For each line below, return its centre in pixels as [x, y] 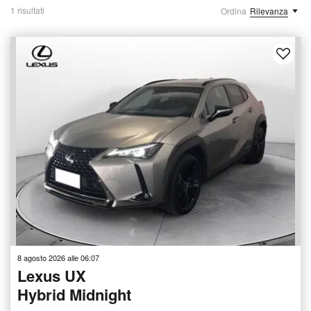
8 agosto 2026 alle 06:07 [58, 257]
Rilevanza [269, 11]
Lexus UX [52, 275]
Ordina [234, 11]
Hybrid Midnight [74, 294]
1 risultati [27, 10]
